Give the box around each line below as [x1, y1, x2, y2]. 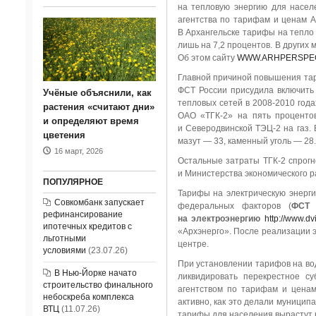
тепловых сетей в [177, 98, 253, 108]
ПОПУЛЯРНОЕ [42, 177, 103, 187]
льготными [42, 233, 86, 243]
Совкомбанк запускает [54, 197, 145, 207]
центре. [177, 239, 209, 249]
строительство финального [42, 280, 153, 290]
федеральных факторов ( [177, 201, 292, 211]
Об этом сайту [177, 53, 237, 63]
